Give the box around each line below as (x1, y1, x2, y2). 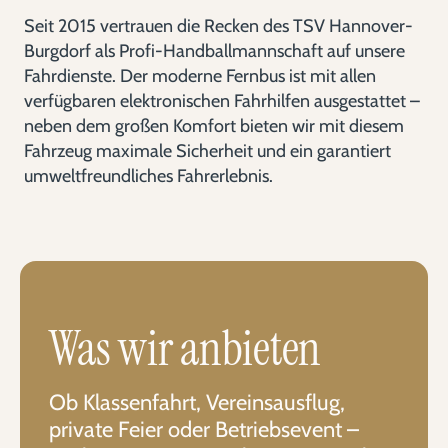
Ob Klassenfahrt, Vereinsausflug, (49, 389, 346, 416)
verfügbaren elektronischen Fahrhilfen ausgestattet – (24, 90, 420, 112)
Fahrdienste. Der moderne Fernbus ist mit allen (24, 65, 376, 87)
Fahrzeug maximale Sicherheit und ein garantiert (24, 140, 391, 162)
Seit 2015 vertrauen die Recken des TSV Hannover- (24, 15, 413, 37)
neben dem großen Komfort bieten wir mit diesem (24, 115, 404, 137)
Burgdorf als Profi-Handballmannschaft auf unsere (24, 40, 405, 62)
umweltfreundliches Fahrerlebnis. (24, 165, 273, 187)
